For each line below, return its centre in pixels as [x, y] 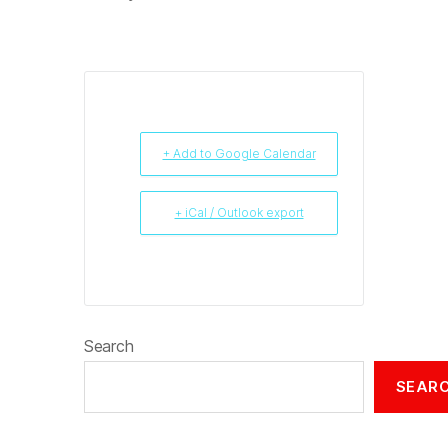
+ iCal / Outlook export [239, 212]
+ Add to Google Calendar [239, 153]
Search [109, 346]
